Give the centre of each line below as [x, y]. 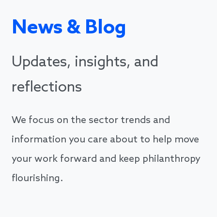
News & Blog [69, 28]
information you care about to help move [105, 140]
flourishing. [37, 179]
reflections [47, 88]
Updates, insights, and [85, 63]
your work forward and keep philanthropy [106, 160]
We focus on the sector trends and [91, 121]
